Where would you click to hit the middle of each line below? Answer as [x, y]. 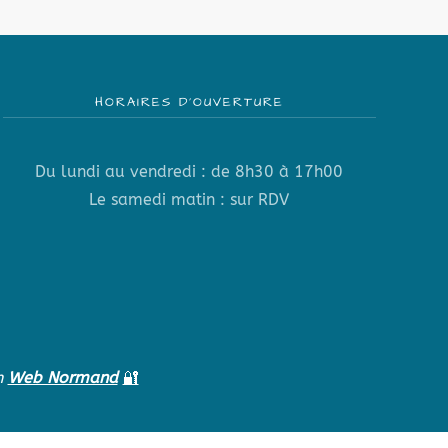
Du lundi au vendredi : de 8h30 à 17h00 [189, 171]
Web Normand [62, 377]
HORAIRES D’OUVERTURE [189, 101]
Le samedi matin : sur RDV [189, 199]
